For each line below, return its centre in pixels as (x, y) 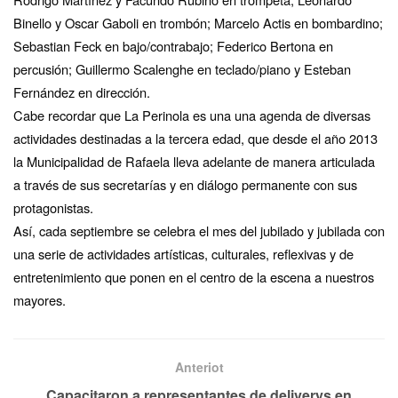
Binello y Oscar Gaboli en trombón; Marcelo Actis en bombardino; (198, 22)
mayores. (40, 299)
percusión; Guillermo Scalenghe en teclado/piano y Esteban (182, 68)
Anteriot (199, 366)
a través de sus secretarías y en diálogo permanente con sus (185, 184)
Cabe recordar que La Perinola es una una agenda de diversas (192, 115)
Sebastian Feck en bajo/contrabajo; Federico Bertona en (173, 45)
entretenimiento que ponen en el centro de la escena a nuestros (194, 276)
